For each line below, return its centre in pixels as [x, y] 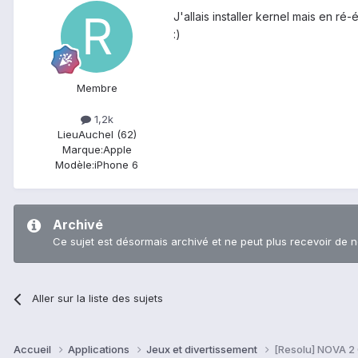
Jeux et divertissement [203, 349]
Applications [100, 349]
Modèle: [75, 165]
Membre [97, 88]
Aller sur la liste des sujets [98, 298]
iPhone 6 [116, 165]
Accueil [34, 349]
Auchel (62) [107, 135]
